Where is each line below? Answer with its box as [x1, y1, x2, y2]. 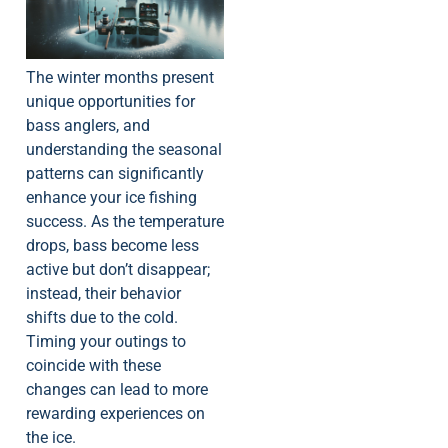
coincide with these [26, 355, 161, 375]
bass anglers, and [26, 115, 150, 135]
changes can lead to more [26, 379, 208, 399]
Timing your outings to [26, 331, 186, 351]
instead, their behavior [26, 283, 181, 303]
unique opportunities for [26, 91, 195, 111]
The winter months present [26, 67, 214, 87]
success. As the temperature [26, 211, 224, 231]
